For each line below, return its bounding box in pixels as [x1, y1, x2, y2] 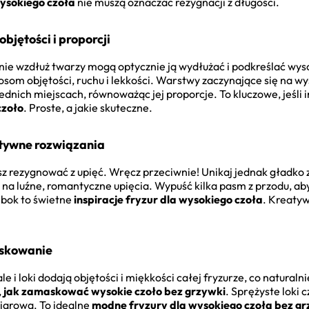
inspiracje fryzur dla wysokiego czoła [74, 192, 263, 207]
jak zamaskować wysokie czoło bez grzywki [3, 284, 226, 299]
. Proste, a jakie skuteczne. [23, 101, 152, 115]
